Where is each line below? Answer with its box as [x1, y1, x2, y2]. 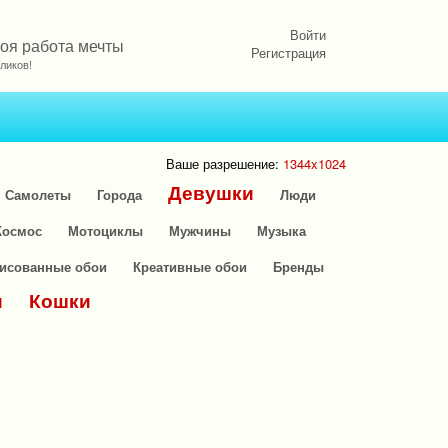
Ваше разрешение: [166, 154, 283, 173]
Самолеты [4, 185, 71, 204]
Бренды [273, 257, 324, 276]
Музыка [256, 221, 306, 240]
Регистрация [251, 42, 326, 62]
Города [96, 185, 142, 204]
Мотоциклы [67, 221, 143, 240]
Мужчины [168, 221, 231, 240]
